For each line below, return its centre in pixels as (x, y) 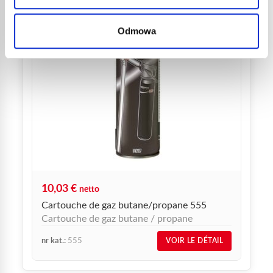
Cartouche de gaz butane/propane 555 (124, 205)
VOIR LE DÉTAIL (194, 241)
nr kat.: (54, 241)
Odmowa (136, 31)
